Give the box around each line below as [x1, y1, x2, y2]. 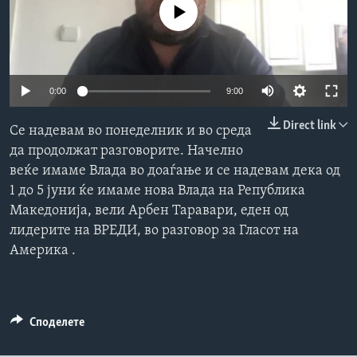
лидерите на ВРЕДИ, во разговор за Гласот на [10, 223, 299, 239]
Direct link [283, 120, 336, 133]
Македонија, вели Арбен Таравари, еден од [10, 203, 288, 219]
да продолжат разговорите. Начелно [10, 143, 243, 159]
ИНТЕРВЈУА [29, 9, 92, 22]
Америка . [10, 243, 76, 259]
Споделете [29, 316, 84, 330]
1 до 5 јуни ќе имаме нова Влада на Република [10, 183, 305, 199]
